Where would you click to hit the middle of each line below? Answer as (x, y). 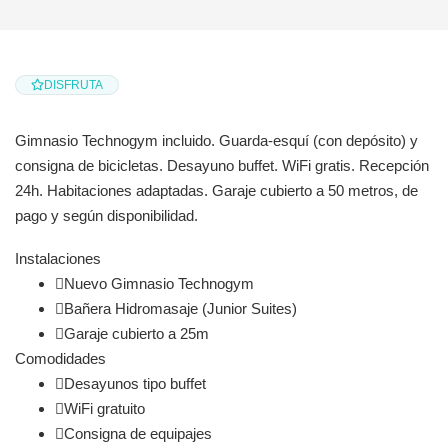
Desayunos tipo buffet (135, 383)
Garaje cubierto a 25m (136, 333)
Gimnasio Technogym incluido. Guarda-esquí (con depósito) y (216, 140)
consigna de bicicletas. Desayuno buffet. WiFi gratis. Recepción (222, 165)
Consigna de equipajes (138, 433)
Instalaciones (58, 258)
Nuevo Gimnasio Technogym (159, 283)
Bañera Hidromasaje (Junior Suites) (180, 308)
